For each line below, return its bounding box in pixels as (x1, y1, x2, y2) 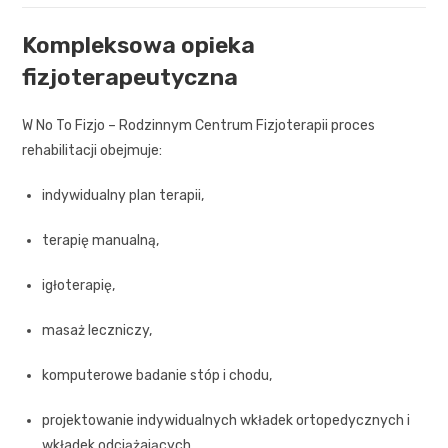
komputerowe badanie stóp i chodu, (42, 366, 273, 384)
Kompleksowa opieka (22, 30, 256, 59)
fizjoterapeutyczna (22, 62, 239, 91)
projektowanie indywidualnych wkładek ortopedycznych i (42, 411, 411, 429)
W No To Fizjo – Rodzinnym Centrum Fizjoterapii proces (22, 116, 376, 134)
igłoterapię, (42, 276, 116, 294)
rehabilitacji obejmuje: (22, 141, 163, 159)
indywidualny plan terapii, (42, 186, 205, 204)
